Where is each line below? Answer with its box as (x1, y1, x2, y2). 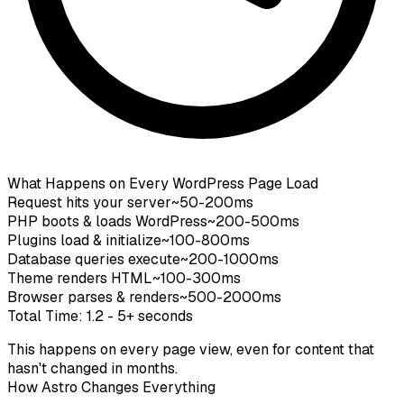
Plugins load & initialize (7, 230, 161, 250)
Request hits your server (7, 192, 171, 212)
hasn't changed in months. (7, 358, 178, 378)
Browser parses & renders (7, 287, 179, 307)
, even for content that (230, 339, 374, 359)
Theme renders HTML (7, 268, 152, 288)
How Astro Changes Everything (7, 377, 216, 397)
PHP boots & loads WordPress (7, 211, 207, 231)
